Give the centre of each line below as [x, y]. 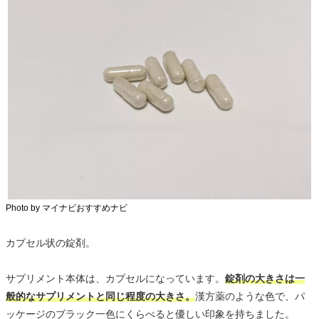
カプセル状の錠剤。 [51, 242]
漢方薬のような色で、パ [250, 296]
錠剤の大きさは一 [265, 278]
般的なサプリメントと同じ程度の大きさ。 [100, 296]
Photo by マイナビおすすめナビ [67, 208]
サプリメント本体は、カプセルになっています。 [115, 278]
